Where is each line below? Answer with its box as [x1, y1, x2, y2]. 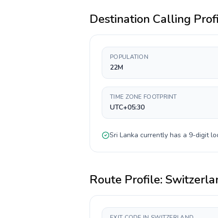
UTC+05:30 [110, 103, 145, 112]
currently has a [138, 130, 189, 140]
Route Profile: [90, 172, 165, 187]
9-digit [189, 130, 209, 140]
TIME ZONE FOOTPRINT [110, 93, 177, 101]
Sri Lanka [109, 130, 138, 140]
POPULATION [110, 53, 148, 61]
